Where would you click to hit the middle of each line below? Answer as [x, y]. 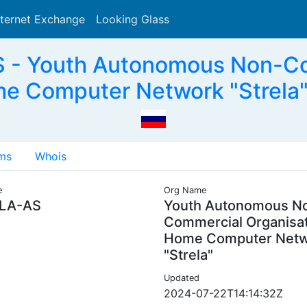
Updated [182, 278]
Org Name [185, 191]
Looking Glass [133, 19]
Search [196, 19]
